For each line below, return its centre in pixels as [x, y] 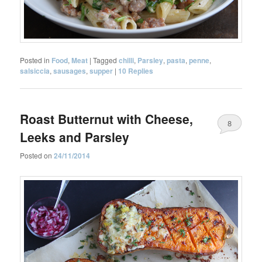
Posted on [37, 155]
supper [101, 71]
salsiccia [35, 71]
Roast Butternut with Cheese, [107, 119]
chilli [127, 61]
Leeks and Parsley [75, 137]
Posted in [35, 60]
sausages [70, 71]
